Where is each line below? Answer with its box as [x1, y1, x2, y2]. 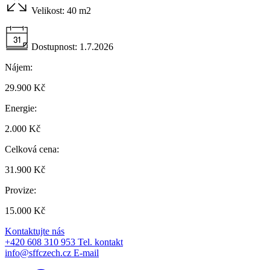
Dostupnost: [31, 41, 77, 52]
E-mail [74, 247, 99, 258]
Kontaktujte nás [5, 225, 64, 236]
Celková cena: [5, 143, 59, 154]
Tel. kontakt [78, 236, 123, 247]
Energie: [5, 102, 37, 113]
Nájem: [5, 61, 33, 72]
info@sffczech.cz [5, 247, 74, 258]
